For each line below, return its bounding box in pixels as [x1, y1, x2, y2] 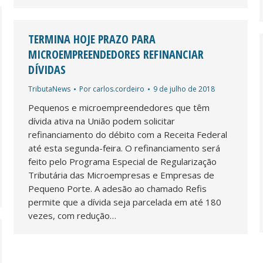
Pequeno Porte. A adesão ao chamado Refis [28, 182, 207, 194]
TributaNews [28, 83, 70, 94]
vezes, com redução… [28, 209, 116, 221]
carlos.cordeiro [93, 83, 144, 94]
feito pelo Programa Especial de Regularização [28, 155, 217, 167]
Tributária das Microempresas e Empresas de [28, 168, 214, 181]
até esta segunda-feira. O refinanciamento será [28, 141, 220, 154]
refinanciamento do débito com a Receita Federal [28, 128, 227, 140]
